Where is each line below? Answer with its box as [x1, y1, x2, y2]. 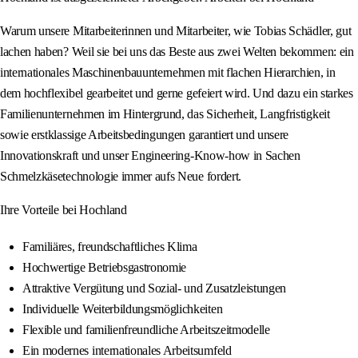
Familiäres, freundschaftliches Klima [22, 240, 197, 254]
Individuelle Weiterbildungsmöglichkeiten [22, 302, 223, 316]
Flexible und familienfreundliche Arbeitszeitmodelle [22, 323, 270, 337]
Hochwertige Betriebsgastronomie [22, 261, 187, 275]
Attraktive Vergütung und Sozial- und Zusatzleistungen [22, 281, 287, 296]
